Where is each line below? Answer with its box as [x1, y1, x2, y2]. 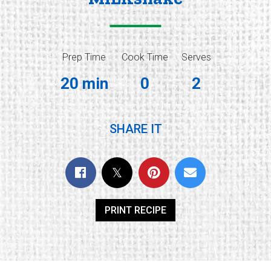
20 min [60, 74, 108, 93]
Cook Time [121, 51, 168, 63]
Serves [181, 51, 211, 63]
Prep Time [62, 51, 106, 63]
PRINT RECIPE [105, 204, 166, 216]
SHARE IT [109, 122, 162, 136]
